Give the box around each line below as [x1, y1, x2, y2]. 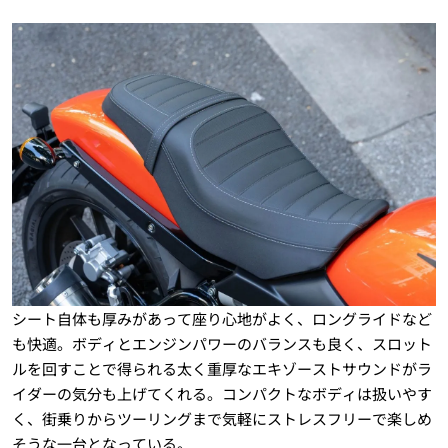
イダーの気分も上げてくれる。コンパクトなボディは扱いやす [11, 383, 432, 405]
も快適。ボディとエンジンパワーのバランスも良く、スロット [11, 333, 432, 355]
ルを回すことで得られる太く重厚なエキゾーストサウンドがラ [11, 358, 432, 380]
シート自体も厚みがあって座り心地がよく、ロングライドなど [11, 308, 432, 330]
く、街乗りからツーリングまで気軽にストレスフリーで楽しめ [11, 408, 432, 430]
